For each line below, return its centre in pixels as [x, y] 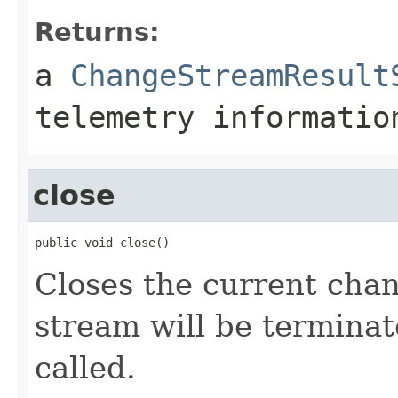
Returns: [97, 32]
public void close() [102, 242]
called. [85, 367]
